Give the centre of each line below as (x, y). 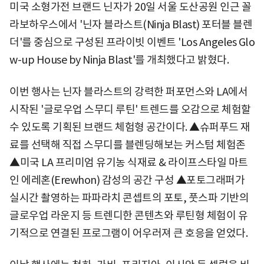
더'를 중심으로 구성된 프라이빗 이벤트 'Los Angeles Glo (132, 42)
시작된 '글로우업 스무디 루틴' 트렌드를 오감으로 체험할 (130, 109)
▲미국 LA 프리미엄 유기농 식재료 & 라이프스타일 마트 (129, 162)
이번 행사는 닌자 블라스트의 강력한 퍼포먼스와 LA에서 (128, 91)
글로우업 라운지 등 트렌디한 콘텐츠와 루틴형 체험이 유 (128, 215)
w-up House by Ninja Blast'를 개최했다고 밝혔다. (119, 60)
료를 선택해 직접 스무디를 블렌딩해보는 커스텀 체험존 (128, 144)
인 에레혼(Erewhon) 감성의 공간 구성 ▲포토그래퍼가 (127, 180)
